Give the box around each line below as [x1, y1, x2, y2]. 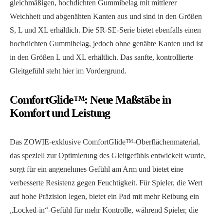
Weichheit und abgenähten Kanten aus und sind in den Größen [10, 12, 202, 21]
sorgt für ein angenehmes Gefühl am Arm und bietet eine [10, 165, 183, 174]
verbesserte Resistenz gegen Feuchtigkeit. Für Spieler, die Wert [10, 179, 202, 187]
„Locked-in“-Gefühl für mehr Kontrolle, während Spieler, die [10, 206, 198, 215]
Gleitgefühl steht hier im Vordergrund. [10, 67, 127, 75]
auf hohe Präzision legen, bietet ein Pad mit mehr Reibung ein [10, 192, 199, 201]
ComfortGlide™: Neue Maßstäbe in [10, 93, 171, 107]
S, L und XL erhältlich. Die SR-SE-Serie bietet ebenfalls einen [10, 26, 201, 35]
